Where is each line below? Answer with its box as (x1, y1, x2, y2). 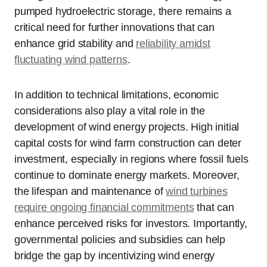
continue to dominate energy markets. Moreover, (14, 169, 240, 181)
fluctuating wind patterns (14, 53, 128, 66)
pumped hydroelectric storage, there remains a (14, 5, 231, 17)
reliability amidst (136, 37, 210, 49)
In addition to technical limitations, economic (14, 88, 219, 101)
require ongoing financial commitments (14, 201, 194, 213)
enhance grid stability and (14, 37, 136, 49)
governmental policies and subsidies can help (14, 233, 226, 246)
